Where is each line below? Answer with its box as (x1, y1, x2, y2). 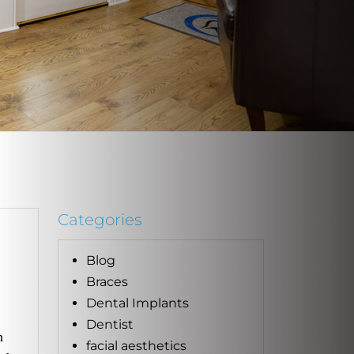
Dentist (86, 316, 134, 332)
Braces (86, 273, 128, 289)
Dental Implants (86, 295, 189, 311)
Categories (58, 210, 142, 229)
